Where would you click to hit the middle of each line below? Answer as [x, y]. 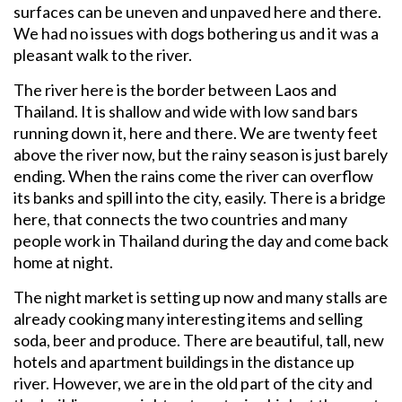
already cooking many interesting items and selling [188, 318]
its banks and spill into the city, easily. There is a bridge [200, 197]
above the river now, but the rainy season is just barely [201, 154]
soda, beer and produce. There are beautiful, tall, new [199, 340]
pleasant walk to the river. [103, 54]
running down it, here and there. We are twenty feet [196, 132]
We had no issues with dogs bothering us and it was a [196, 33]
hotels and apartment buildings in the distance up [184, 361]
